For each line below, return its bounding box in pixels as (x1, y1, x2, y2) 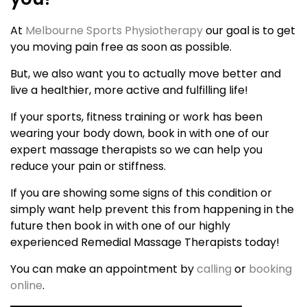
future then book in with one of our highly (10, 217, 230, 234)
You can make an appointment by (10, 260, 194, 277)
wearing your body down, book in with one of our (10, 125, 269, 141)
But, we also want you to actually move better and (10, 65, 281, 82)
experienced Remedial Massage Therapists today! (10, 234, 280, 250)
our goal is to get (206, 22, 295, 38)
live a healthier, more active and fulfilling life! (10, 82, 248, 98)
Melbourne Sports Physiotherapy (23, 22, 206, 38)
